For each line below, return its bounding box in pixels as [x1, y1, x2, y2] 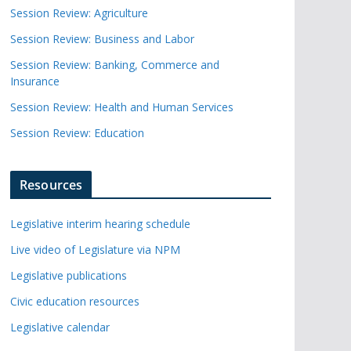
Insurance [10, 74, 60, 89]
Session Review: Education [10, 125, 144, 141]
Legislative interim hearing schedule [10, 216, 190, 232]
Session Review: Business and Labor [10, 31, 194, 47]
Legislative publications [10, 268, 127, 284]
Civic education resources [10, 294, 139, 309]
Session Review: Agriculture [10, 5, 148, 21]
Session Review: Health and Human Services [10, 100, 233, 115]
